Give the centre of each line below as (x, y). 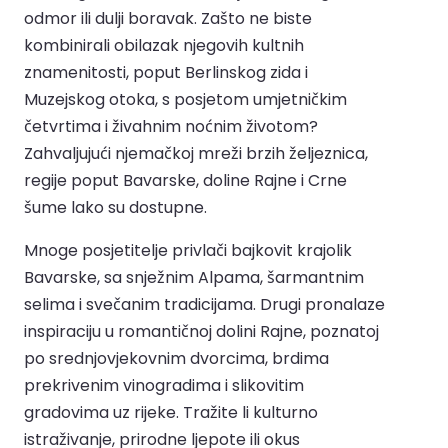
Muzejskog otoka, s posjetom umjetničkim (185, 99)
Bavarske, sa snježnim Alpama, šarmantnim (194, 277)
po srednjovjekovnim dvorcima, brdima (176, 358)
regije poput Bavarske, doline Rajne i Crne (185, 180)
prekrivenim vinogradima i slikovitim (164, 385)
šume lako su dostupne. (115, 207)
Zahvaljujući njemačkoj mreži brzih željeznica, (196, 153)
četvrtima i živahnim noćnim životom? (171, 126)
